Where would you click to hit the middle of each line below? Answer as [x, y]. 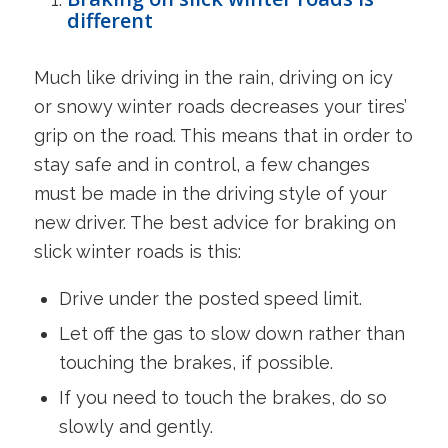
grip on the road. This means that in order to [223, 136]
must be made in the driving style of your [210, 194]
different [112, 21]
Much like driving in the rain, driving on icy [213, 78]
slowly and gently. [135, 427]
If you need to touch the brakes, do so [222, 398]
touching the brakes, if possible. [195, 363]
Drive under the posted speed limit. [210, 299]
